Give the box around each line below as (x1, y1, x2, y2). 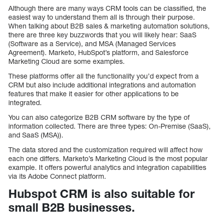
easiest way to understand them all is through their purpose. (8, 12, 195, 21)
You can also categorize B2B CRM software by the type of (8, 112, 190, 121)
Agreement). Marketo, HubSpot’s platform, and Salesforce (8, 48, 189, 56)
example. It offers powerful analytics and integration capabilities (8, 163, 206, 171)
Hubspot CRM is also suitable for (8, 186, 194, 200)
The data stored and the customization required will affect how (8, 145, 203, 154)
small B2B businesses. (8, 200, 135, 214)
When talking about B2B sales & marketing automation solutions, (8, 21, 210, 30)
